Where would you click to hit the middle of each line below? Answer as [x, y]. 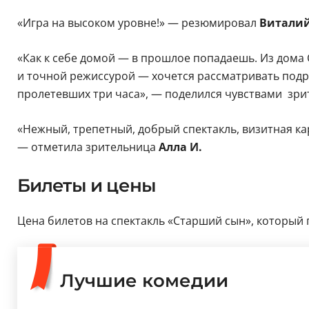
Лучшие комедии [144, 280]
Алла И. [180, 147]
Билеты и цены [87, 185]
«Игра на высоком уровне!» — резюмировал [138, 22]
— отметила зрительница [88, 147]
